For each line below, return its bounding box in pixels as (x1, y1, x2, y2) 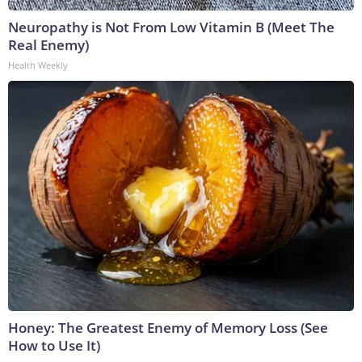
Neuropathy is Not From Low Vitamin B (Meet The (8, 18, 335, 37)
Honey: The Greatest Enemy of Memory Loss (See (8, 318, 328, 338)
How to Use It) (8, 336, 100, 356)
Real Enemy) (8, 36, 89, 55)
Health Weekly (8, 59, 68, 72)
